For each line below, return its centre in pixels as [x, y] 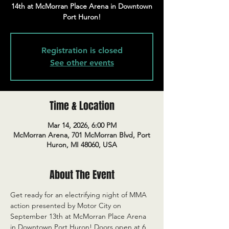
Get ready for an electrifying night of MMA [79, 195]
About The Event [82, 175]
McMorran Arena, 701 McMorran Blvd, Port [82, 135]
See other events [82, 63]
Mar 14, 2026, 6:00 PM [82, 125]
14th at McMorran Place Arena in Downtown [82, 6]
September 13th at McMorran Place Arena [79, 216]
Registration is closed [82, 50]
